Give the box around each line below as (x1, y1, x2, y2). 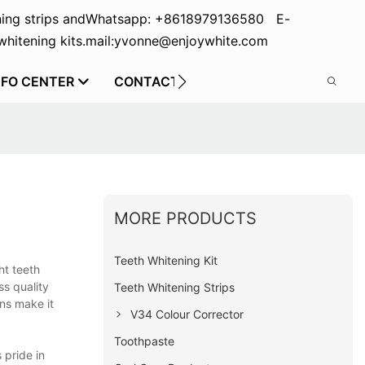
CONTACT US (114, 73, 200, 90)
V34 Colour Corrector (130, 306, 244, 321)
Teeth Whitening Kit (114, 253, 218, 267)
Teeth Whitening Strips (114, 279, 235, 294)
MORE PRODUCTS (114, 208, 257, 228)
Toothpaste (114, 333, 175, 348)
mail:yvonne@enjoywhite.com (85, 33, 268, 49)
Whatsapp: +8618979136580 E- (85, 11, 290, 27)
